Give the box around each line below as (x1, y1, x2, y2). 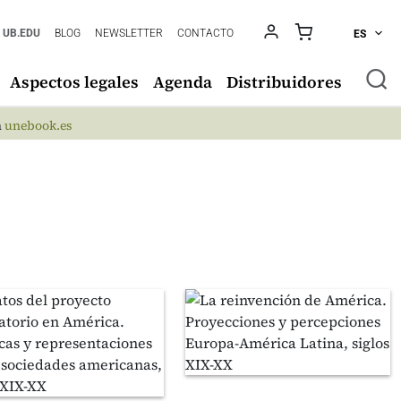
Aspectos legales (10, 71, 139, 93)
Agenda (153, 71, 212, 93)
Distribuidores (226, 71, 342, 93)
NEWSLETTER (95, 27, 164, 39)
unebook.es (4, 115, 73, 134)
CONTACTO (177, 27, 235, 39)
